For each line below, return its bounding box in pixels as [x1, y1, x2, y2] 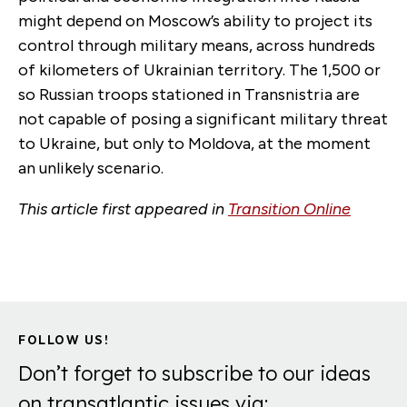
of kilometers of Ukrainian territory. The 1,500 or [18, 60, 381, 81]
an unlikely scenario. [18, 158, 178, 179]
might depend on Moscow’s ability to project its [18, 11, 372, 32]
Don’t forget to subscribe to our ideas [18, 360, 371, 386]
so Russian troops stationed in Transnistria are [18, 84, 360, 105]
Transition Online [228, 199, 351, 220]
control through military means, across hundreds [18, 35, 375, 56]
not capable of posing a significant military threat [18, 109, 388, 130]
